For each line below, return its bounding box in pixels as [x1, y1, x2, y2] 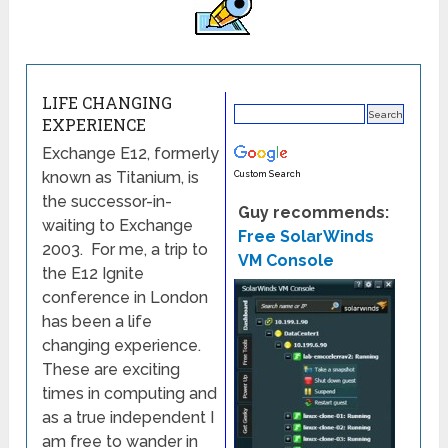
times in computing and [42, 384, 218, 404]
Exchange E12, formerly [42, 144, 220, 164]
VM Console [238, 251, 335, 271]
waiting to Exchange [42, 216, 194, 236]
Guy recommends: [238, 203, 390, 223]
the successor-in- [42, 192, 173, 212]
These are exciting [42, 360, 181, 380]
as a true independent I [42, 408, 215, 428]
